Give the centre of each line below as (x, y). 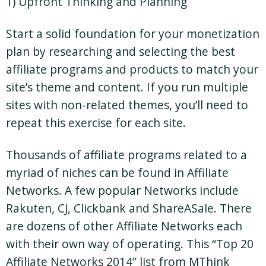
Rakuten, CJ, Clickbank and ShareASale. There (129, 208)
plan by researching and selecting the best (121, 51)
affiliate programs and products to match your (132, 69)
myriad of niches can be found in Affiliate (117, 172)
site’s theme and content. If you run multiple (127, 87)
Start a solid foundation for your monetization (133, 33)
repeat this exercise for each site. (96, 122)
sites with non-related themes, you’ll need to (127, 104)
